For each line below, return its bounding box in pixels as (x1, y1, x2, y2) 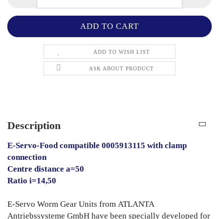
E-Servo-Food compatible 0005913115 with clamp (7, 141, 187, 151)
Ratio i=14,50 (7, 176, 58, 186)
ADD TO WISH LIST (93, 49, 150, 55)
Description (7, 119, 61, 132)
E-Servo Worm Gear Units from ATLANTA (7, 199, 154, 209)
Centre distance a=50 (7, 164, 84, 174)
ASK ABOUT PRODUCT (89, 66, 154, 72)
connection (7, 153, 46, 162)
